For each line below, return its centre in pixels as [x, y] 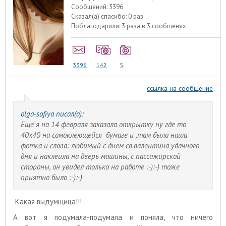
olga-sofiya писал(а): [52, 114]
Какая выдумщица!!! [47, 201]
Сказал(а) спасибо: [100, 17]
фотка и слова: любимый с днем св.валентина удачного [110, 146]
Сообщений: [90, 7]
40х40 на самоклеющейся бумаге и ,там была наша [104, 135]
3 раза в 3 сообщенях [154, 26]
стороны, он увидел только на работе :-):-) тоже [100, 167]
